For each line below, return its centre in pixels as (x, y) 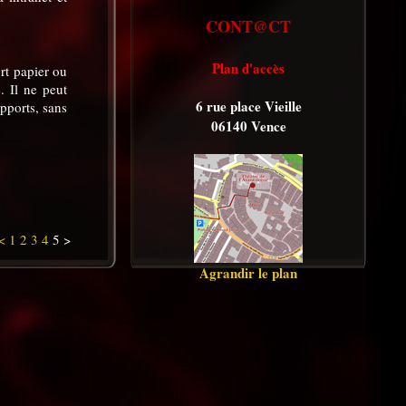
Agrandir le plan (248, 273)
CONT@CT (248, 26)
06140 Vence (248, 126)
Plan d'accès (248, 68)
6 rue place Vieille (248, 106)
